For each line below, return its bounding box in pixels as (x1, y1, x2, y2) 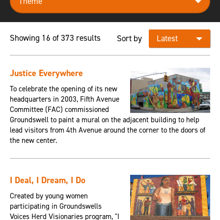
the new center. (9, 136, 57, 146)
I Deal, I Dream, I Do (9, 174, 85, 187)
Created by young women (9, 191, 88, 201)
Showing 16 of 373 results (9, 32, 101, 44)
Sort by (117, 33, 142, 44)
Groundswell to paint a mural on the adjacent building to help (9, 115, 199, 125)
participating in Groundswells (9, 201, 102, 212)
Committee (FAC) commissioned (9, 105, 109, 115)
